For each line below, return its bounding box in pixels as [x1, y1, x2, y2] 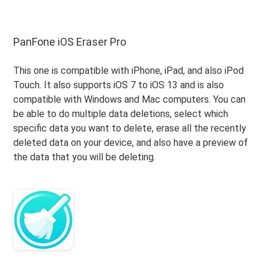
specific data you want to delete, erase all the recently [13, 122, 247, 134]
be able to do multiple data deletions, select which [13, 107, 229, 119]
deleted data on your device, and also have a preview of [13, 136, 249, 148]
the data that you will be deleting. [13, 151, 156, 163]
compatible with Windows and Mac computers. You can [13, 93, 246, 105]
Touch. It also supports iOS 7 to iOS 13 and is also [13, 79, 225, 91]
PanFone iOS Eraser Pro [13, 35, 127, 48]
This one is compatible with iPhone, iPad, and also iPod [13, 64, 244, 76]
